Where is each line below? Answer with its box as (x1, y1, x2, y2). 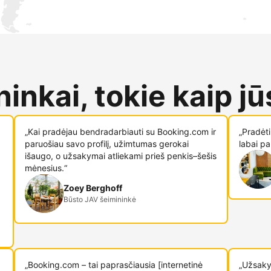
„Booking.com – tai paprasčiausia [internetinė (25, 260, 203, 270)
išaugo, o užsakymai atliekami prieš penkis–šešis (25, 151, 217, 161)
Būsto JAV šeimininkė (64, 195, 137, 204)
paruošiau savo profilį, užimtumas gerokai (25, 139, 189, 149)
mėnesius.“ (25, 163, 68, 173)
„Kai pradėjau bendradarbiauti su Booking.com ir (25, 126, 217, 137)
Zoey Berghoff (64, 183, 123, 193)
